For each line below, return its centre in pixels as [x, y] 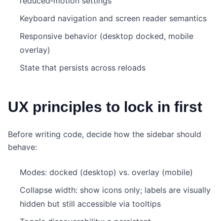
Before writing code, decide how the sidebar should [105, 134]
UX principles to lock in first [105, 107]
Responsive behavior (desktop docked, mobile [107, 36]
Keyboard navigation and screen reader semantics [113, 18]
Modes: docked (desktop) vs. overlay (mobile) [106, 172]
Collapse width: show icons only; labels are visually [115, 190]
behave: [22, 147]
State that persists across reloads [83, 68]
